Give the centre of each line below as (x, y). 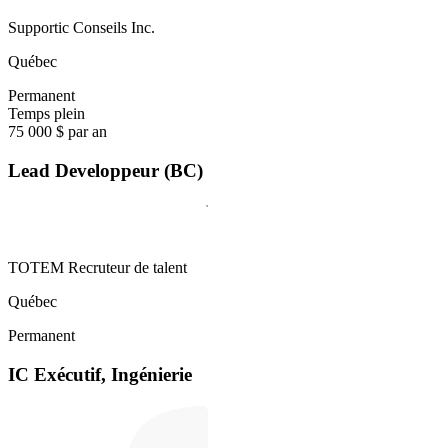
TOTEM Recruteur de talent (97, 268)
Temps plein (46, 113)
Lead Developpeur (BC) (105, 170)
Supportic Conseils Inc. (81, 27)
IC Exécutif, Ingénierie (100, 374)
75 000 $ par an (57, 131)
